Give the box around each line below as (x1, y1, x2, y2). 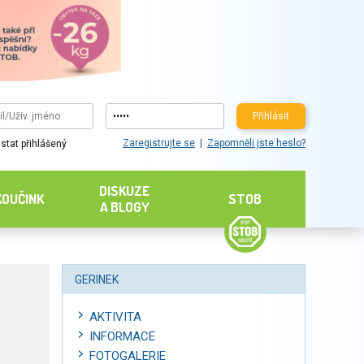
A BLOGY (99, 198, 149, 215)
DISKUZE (99, 182, 150, 199)
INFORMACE (89, 329, 155, 344)
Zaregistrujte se (122, 137, 195, 149)
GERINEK (75, 273, 119, 286)
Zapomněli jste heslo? (206, 137, 305, 149)
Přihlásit (252, 110, 289, 122)
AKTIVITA (89, 310, 141, 324)
